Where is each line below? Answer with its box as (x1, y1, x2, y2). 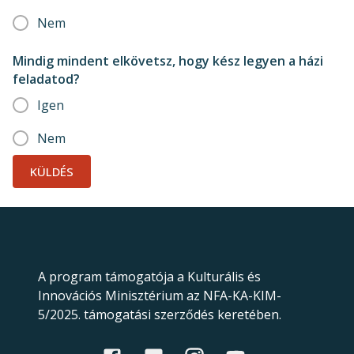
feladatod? (13, 70, 80, 88)
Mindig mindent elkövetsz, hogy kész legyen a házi (13, 52, 323, 70)
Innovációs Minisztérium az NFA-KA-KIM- (38, 287, 281, 304)
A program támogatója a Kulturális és (38, 268, 261, 285)
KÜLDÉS (30, 164, 73, 179)
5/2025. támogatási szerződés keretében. (38, 306, 281, 323)
